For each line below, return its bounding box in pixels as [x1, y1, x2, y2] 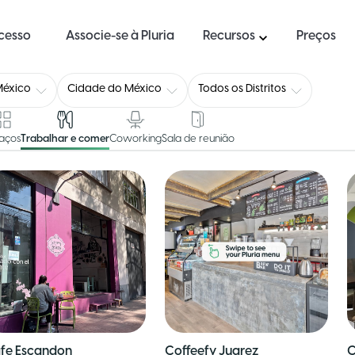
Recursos [203, 29, 255, 43]
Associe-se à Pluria [74, 29, 174, 43]
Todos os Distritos [198, 83, 287, 95]
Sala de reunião [162, 134, 235, 144]
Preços [303, 29, 336, 43]
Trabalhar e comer [21, 134, 110, 144]
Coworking [109, 134, 162, 144]
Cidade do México [67, 83, 162, 95]
